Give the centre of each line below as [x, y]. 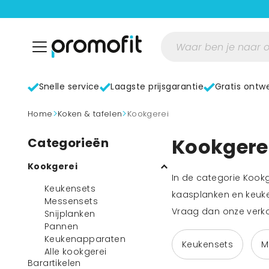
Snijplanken [70, 214]
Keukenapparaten [85, 239]
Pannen [62, 226]
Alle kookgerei [76, 252]
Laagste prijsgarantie [157, 86]
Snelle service [69, 86]
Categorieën [68, 143]
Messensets [71, 201]
